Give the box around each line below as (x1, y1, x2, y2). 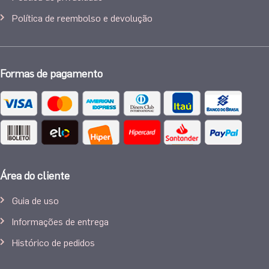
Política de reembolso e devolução (12, 10, 153, 25)
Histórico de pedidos (12, 235, 95, 249)
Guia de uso (12, 193, 59, 207)
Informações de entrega (12, 214, 109, 228)
